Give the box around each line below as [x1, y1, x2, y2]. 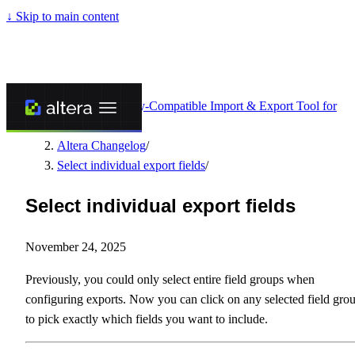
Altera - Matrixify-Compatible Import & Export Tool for [57, 99, 337, 113]
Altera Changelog [57, 139, 146, 152]
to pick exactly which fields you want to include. [25, 311, 268, 326]
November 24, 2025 [25, 239, 126, 254]
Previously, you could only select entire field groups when [25, 272, 315, 286]
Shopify [57, 119, 97, 132]
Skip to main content [13, 10, 119, 23]
